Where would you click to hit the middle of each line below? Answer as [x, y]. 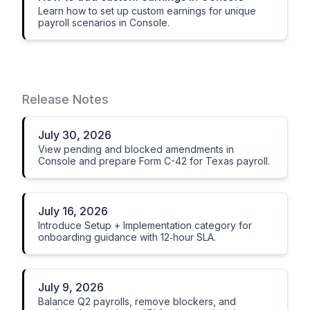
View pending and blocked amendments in [136, 149]
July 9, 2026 [71, 287]
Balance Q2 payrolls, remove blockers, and [137, 301]
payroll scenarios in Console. [104, 22]
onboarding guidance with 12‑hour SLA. [127, 237]
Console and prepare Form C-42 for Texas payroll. [154, 161]
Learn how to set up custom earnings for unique [147, 11]
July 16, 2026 [73, 211]
